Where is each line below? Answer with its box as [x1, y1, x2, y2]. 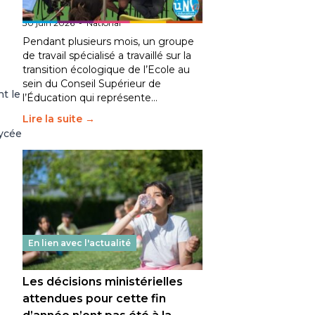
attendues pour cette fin [22, 292, 166, 305]
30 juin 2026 [22, 18, 75, 28]
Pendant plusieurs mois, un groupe [22, 35, 194, 48]
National [86, 18, 121, 28]
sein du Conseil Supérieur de [22, 77, 161, 90]
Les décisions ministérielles [22, 275, 183, 288]
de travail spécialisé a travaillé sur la [22, 49, 191, 62]
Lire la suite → [22, 112, 95, 125]
